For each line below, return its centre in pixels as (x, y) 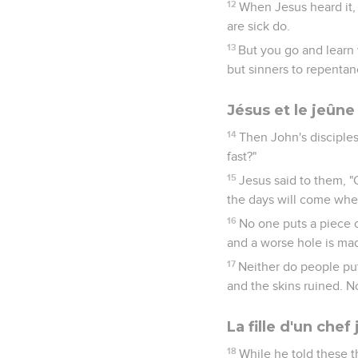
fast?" (242, 156)
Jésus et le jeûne (291, 110)
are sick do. (259, 26)
